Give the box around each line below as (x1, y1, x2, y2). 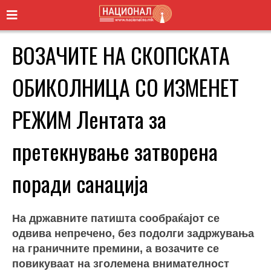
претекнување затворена (12, 134, 218, 167)
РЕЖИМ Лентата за (12, 102, 166, 135)
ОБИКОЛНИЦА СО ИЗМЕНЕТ (12, 70, 239, 103)
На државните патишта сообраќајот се (12, 212, 220, 224)
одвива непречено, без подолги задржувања (12, 227, 254, 240)
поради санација (12, 166, 148, 199)
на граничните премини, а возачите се (12, 242, 219, 255)
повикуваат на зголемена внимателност (12, 257, 229, 270)
